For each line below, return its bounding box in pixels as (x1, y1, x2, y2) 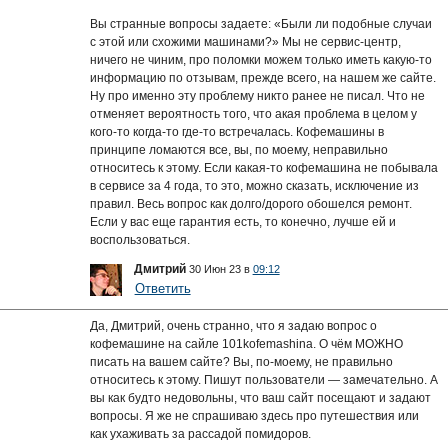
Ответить (134, 280, 191, 296)
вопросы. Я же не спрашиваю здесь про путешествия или (89, 408, 419, 423)
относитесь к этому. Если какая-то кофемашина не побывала (89, 160, 438, 175)
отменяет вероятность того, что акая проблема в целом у (89, 106, 417, 121)
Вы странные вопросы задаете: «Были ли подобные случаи (89, 16, 432, 31)
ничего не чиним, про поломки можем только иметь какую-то (89, 52, 432, 67)
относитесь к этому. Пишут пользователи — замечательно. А (89, 372, 438, 387)
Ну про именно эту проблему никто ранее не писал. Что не (89, 88, 425, 103)
